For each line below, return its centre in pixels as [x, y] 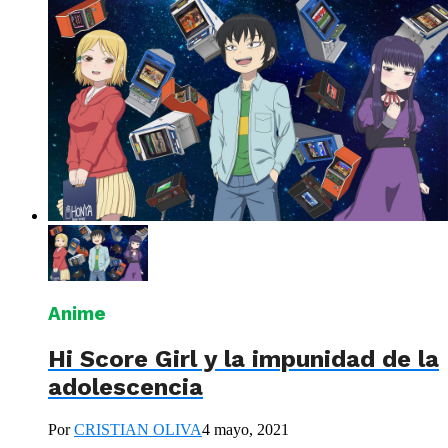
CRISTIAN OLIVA [138, 430]
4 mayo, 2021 [245, 430]
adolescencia [125, 387]
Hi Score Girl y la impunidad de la [243, 359]
